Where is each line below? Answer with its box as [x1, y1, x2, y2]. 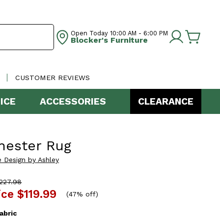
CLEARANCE [138, 96, 193, 108]
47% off [69, 190, 96, 198]
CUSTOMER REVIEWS [15, 74, 90, 82]
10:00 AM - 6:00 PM [108, 29, 168, 37]
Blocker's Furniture [71, 35, 148, 45]
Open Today [71, 29, 108, 37]
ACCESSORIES [40, 96, 106, 108]
